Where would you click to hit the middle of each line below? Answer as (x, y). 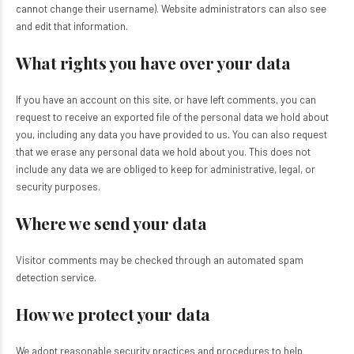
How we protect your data (113, 314)
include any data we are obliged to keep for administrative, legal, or (166, 169)
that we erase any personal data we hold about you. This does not (163, 152)
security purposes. (58, 186)
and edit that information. (72, 26)
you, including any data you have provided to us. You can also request (171, 134)
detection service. (56, 277)
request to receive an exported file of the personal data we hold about (172, 117)
